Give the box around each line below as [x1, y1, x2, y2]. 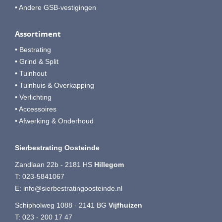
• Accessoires [15, 105, 56, 113]
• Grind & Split [15, 57, 58, 65]
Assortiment [15, 28, 63, 39]
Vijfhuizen [109, 201, 142, 209]
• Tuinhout [15, 69, 47, 77]
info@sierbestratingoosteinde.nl [23, 184, 122, 192]
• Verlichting [15, 93, 52, 101]
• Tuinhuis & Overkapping [15, 81, 94, 89]
